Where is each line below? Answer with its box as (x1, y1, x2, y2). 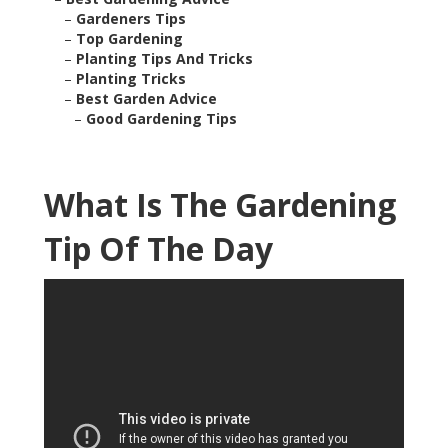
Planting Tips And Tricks (76, 49, 253, 69)
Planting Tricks (76, 69, 186, 89)
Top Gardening (76, 29, 183, 49)
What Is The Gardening (44, 183, 396, 227)
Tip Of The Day (44, 227, 273, 271)
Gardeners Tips (76, 9, 186, 29)
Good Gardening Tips (86, 109, 237, 129)
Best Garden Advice (76, 89, 217, 109)
